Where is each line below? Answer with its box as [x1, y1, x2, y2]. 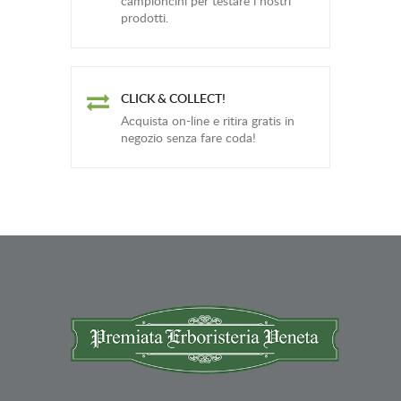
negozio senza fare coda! [121, 128, 256, 146]
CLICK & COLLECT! [121, 89, 226, 107]
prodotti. [121, 8, 168, 26]
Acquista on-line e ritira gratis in [121, 111, 294, 129]
